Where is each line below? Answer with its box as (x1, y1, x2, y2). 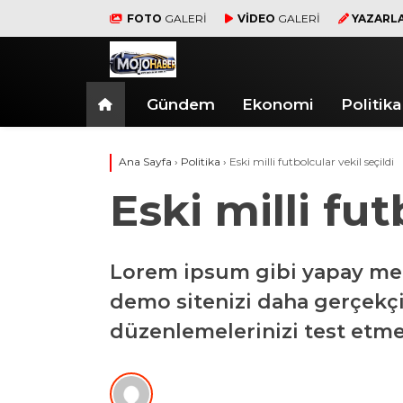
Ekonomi (242, 94, 314, 113)
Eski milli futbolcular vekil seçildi (229, 155, 394, 168)
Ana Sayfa (119, 155, 172, 168)
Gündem (147, 94, 215, 113)
